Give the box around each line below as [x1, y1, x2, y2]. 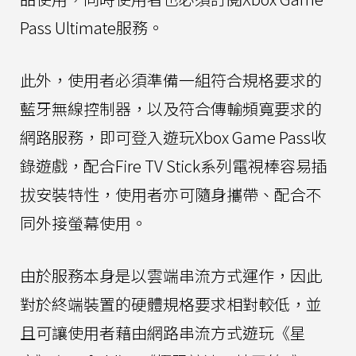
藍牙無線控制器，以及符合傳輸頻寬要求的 [20, 97, 322, 121]
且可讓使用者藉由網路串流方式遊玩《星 [20, 321, 306, 345]
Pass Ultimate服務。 [20, 16, 164, 40]
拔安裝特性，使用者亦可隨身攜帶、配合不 [20, 183, 322, 207]
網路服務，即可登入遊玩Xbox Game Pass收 [20, 126, 327, 149]
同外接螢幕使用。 [20, 211, 147, 235]
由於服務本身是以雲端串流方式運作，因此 [20, 264, 322, 288]
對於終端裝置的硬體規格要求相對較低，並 [20, 292, 322, 316]
